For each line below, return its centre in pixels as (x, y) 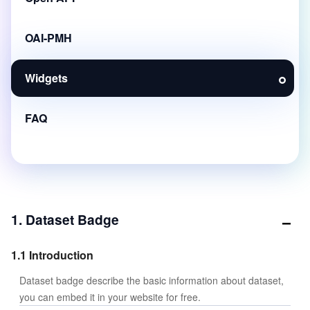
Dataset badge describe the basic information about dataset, (152, 280)
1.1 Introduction (52, 255)
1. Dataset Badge (65, 219)
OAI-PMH (48, 38)
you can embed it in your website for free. (110, 297)
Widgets (46, 78)
